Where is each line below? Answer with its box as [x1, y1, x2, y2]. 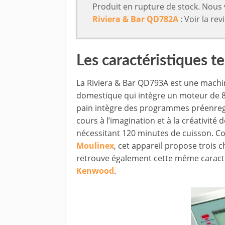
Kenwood [76, 165, 114, 176]
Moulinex [76, 140, 114, 151]
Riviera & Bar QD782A [92, 14, 179, 25]
